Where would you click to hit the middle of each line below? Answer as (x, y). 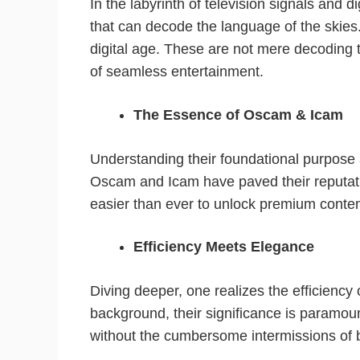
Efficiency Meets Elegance (224, 246)
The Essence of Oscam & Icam (238, 115)
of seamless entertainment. (177, 72)
